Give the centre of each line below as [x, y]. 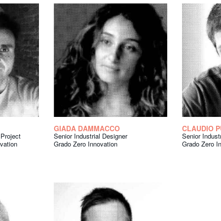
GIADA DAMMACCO [87, 129]
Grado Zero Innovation [86, 144]
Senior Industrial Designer [91, 136]
